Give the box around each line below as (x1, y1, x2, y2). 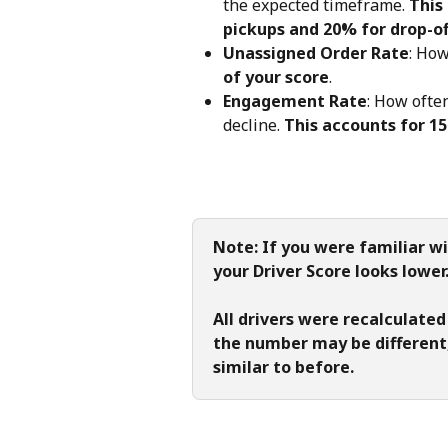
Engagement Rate (223, 90, 367, 113)
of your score (223, 66, 329, 89)
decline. (223, 114, 284, 137)
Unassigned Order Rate (223, 42, 409, 65)
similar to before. (213, 356, 354, 379)
